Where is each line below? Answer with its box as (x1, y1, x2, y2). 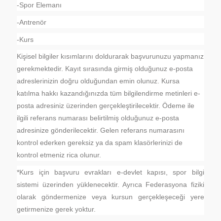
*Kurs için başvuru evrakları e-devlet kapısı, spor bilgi (17, 168, 204, 176)
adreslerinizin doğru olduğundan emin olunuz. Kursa (17, 76, 180, 85)
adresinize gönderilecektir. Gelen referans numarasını (17, 126, 185, 134)
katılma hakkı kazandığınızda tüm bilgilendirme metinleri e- (17, 89, 201, 97)
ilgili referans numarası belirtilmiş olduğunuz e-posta (17, 113, 180, 122)
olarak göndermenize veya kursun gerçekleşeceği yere (17, 192, 204, 201)
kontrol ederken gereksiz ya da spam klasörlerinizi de (17, 138, 183, 147)
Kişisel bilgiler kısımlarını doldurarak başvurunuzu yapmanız (17, 52, 204, 60)
